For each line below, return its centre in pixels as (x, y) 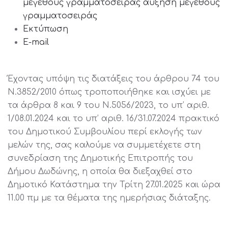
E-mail (36, 42)
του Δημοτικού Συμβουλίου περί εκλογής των (105, 132)
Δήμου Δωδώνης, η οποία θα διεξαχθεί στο (100, 172)
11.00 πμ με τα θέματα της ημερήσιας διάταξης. (109, 198)
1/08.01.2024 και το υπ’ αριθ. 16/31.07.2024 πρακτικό (113, 119)
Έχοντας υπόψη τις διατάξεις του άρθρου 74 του (113, 79)
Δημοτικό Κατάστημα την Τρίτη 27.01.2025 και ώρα (114, 185)
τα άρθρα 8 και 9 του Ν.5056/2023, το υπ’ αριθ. (108, 105)
